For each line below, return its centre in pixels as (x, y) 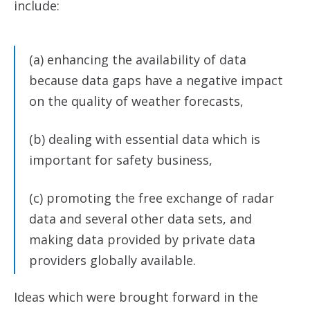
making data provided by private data (142, 239)
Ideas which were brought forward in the (136, 297)
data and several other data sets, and (140, 219)
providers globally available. (112, 260)
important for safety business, (121, 160)
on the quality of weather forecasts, (136, 101)
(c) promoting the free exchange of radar (152, 198)
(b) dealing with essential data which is (145, 139)
